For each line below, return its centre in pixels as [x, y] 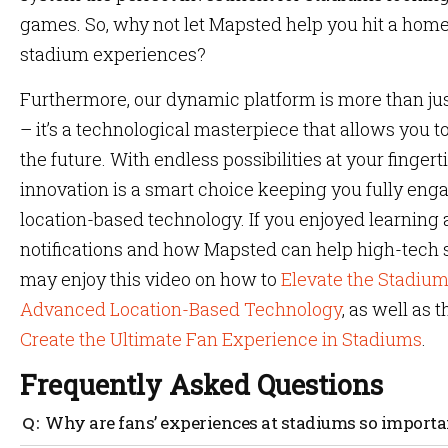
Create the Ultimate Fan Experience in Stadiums [221, 339]
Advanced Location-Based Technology [181, 309]
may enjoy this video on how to [150, 279]
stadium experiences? [113, 54]
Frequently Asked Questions [201, 384]
